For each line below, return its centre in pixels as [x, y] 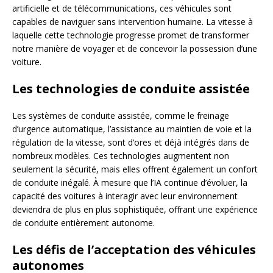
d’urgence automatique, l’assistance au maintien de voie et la [132, 129]
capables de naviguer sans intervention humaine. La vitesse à [133, 22]
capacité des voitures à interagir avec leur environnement [125, 196]
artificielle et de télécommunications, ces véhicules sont [122, 9]
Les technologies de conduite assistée [131, 89]
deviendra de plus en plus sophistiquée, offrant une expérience [135, 210]
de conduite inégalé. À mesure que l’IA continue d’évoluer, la [130, 183]
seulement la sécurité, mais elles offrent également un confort [135, 169]
